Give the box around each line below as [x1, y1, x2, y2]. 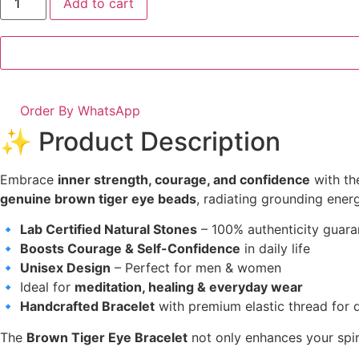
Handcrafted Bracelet [20, 298, 155, 315]
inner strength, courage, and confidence [58, 171, 310, 188]
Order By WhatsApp [20, 102, 140, 119]
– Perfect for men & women [111, 260, 281, 276]
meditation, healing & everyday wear [75, 279, 303, 296]
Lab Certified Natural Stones [20, 221, 197, 238]
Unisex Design [20, 260, 111, 276]
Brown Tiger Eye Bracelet [26, 329, 188, 345]
